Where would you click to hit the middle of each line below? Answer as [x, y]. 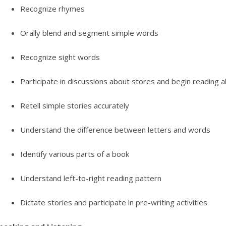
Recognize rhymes [52, 9]
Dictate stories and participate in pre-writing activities [114, 203]
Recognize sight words [60, 57]
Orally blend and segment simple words [89, 33]
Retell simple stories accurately [74, 106]
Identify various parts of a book [74, 154]
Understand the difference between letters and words [115, 130]
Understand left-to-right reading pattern [91, 178]
